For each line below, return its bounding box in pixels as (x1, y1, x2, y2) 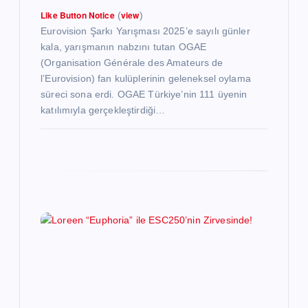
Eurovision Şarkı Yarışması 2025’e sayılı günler (41, 25, 250, 37)
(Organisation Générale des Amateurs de (41, 57, 223, 69)
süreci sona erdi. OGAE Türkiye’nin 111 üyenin (41, 89, 247, 100)
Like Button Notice (41, 9, 115, 22)
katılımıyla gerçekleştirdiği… (41, 104, 166, 116)
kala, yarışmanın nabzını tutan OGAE (41, 41, 207, 53)
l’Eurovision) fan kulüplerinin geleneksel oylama (41, 73, 251, 85)
